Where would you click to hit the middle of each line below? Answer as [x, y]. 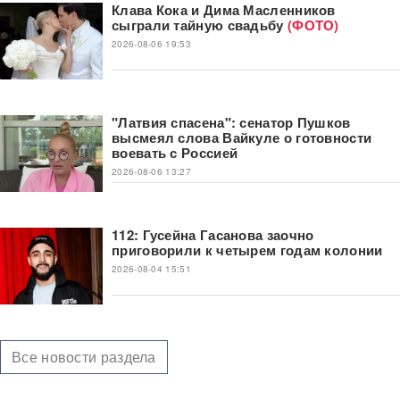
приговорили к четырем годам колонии [247, 250]
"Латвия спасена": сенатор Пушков [231, 122]
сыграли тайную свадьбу [198, 25]
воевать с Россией [175, 152]
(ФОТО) [311, 25]
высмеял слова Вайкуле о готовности [242, 137]
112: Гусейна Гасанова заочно [213, 234]
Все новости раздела [84, 356]
